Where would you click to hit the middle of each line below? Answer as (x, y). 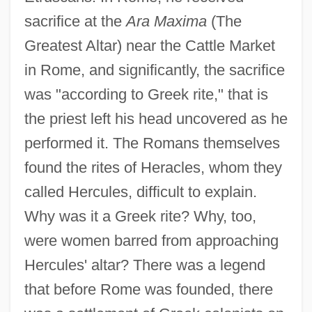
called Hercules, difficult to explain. (140, 192)
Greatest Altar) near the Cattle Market (149, 46)
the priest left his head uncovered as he (156, 119)
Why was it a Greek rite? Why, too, (140, 217)
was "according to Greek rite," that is (146, 95)
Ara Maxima (166, 22)
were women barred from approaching (151, 241)
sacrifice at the (75, 22)
